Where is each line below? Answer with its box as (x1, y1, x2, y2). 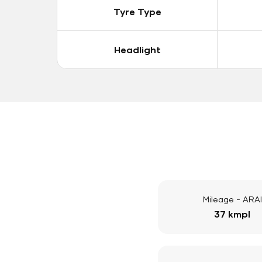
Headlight (113, 43, 161, 55)
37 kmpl (214, 208, 251, 219)
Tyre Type (113, 5, 161, 17)
